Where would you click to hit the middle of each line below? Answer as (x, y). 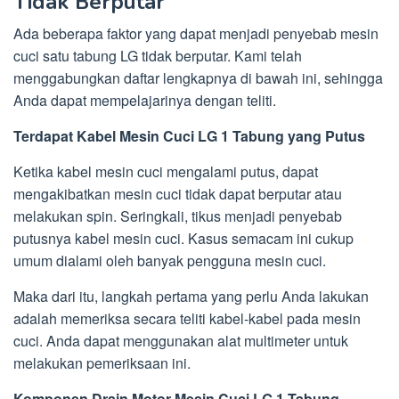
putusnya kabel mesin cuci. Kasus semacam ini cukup (183, 239)
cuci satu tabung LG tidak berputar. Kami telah (158, 56)
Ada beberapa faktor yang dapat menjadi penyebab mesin (196, 34)
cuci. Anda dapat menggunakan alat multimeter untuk (181, 341)
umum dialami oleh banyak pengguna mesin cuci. (170, 261)
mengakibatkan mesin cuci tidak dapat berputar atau (178, 194)
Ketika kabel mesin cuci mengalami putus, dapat (166, 172)
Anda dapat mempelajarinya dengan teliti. (145, 101)
